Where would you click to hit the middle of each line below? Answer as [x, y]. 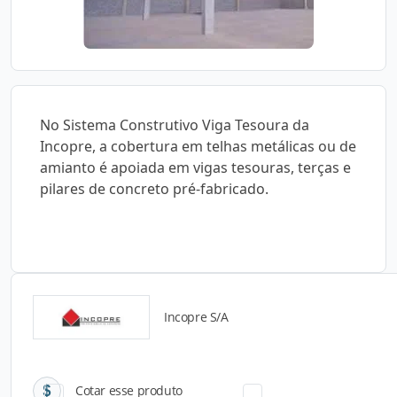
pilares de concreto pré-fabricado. [154, 189]
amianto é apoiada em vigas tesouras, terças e [195, 167]
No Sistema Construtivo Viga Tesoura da [175, 125]
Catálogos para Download [198, 328]
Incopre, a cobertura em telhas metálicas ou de [198, 146]
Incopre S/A [196, 317]
